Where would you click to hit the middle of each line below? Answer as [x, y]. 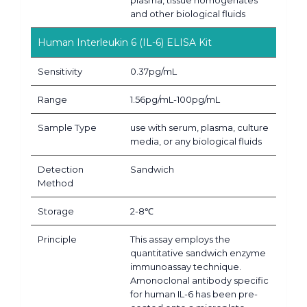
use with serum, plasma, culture [199, 127]
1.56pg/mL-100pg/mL [175, 99]
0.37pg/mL [153, 71]
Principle [57, 239]
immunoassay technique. [186, 266]
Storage [56, 211]
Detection [61, 169]
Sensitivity [60, 71]
